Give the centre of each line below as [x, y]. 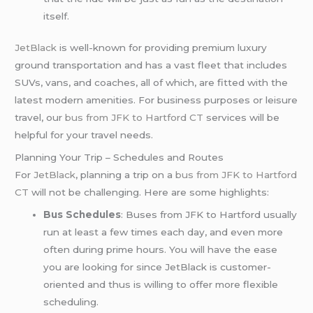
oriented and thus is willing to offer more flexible [161, 284]
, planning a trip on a [126, 175]
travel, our [40, 118]
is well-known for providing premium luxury [163, 48]
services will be [242, 118]
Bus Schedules [82, 214]
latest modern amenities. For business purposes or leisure [156, 100]
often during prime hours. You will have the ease [161, 249]
